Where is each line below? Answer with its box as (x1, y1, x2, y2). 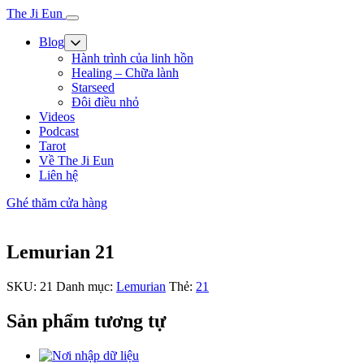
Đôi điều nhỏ (71, 95, 139, 109)
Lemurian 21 (6, 240, 115, 262)
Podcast (39, 124, 79, 138)
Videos (39, 110, 75, 123)
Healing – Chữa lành (71, 66, 179, 80)
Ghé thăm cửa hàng (6, 196, 107, 210)
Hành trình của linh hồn (71, 51, 193, 65)
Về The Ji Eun (39, 154, 114, 167)
